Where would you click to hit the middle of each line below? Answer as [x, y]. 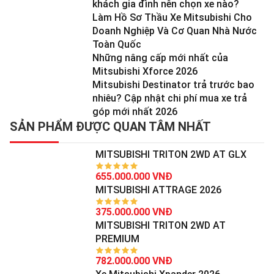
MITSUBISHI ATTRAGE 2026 [158, 190]
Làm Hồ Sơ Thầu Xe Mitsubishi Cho [172, 17]
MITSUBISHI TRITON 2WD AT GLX [171, 154]
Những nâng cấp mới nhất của [160, 57]
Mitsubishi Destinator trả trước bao [173, 84]
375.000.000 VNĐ [134, 212]
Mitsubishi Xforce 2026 [145, 71]
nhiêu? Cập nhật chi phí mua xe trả [170, 98]
